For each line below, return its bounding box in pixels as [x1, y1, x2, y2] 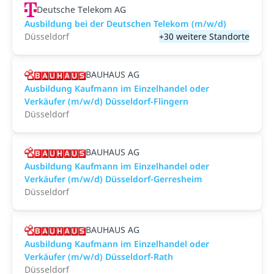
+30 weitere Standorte [159, 31, 250, 42]
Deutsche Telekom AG [37, 4, 127, 15]
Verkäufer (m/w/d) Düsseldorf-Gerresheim [24, 173, 202, 185]
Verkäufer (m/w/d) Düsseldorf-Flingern [24, 95, 188, 107]
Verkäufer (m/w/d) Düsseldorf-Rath [24, 251, 173, 262]
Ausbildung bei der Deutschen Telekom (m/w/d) [24, 18, 226, 29]
